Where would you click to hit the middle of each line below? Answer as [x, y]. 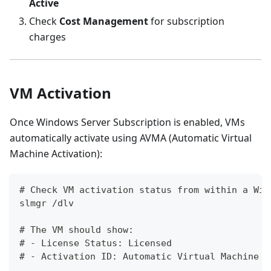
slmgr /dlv [47, 203]
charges [47, 37]
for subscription [186, 21]
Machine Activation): [56, 153]
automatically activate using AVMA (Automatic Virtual [131, 138]
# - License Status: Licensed [96, 243]
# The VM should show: [77, 230]
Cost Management [104, 21]
